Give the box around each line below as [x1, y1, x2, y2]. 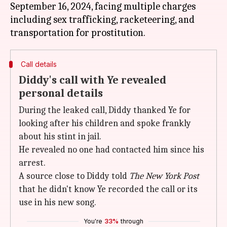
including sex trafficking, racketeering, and [10, 14, 195, 25]
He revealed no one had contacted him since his [19, 144, 204, 155]
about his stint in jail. [19, 131, 101, 142]
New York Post [143, 171, 199, 181]
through [121, 217, 143, 225]
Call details [20, 60, 57, 68]
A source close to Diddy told [19, 171, 129, 181]
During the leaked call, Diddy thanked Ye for [19, 105, 191, 116]
